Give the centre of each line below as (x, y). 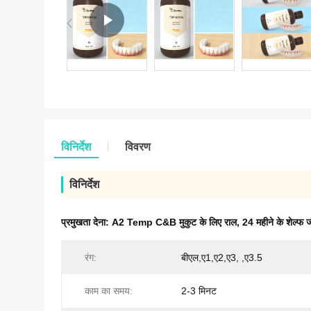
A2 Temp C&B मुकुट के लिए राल (174, 222)
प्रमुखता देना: (86, 222)
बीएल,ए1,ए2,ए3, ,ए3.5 (222, 258)
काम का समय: (109, 291)
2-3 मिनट (199, 291)
